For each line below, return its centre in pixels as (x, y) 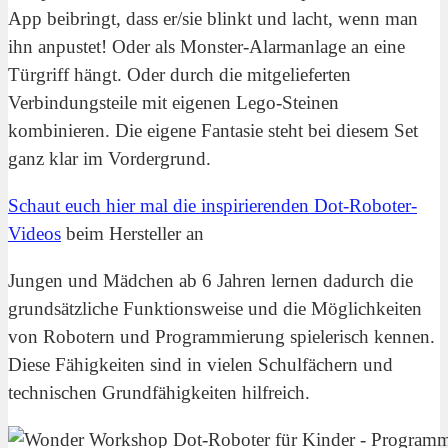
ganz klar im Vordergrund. (109, 158)
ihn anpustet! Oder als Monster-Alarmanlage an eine (206, 46)
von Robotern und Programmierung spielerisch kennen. (221, 337)
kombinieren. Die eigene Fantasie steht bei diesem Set (213, 130)
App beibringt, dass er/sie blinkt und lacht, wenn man (213, 18)
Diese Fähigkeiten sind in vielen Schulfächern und (200, 365)
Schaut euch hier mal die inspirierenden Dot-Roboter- (212, 206)
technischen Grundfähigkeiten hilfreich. (159, 393)
